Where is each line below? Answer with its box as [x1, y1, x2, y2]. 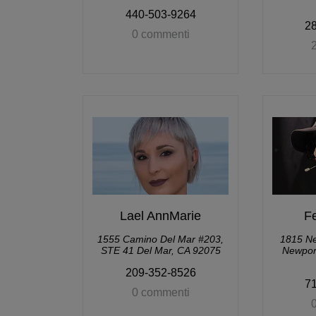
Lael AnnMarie [120, 209, 201, 223]
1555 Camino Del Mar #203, [97, 233, 224, 245]
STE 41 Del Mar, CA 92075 [100, 245, 221, 256]
